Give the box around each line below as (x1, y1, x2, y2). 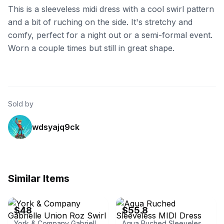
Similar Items (8, 172, 69, 184)
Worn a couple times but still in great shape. (8, 43, 174, 53)
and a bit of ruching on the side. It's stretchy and (8, 17, 192, 27)
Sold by (8, 99, 33, 108)
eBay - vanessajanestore (124, 184, 184, 190)
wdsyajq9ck (32, 122, 79, 132)
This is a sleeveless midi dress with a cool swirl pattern (8, 4, 214, 14)
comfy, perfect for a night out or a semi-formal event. (8, 30, 212, 40)
